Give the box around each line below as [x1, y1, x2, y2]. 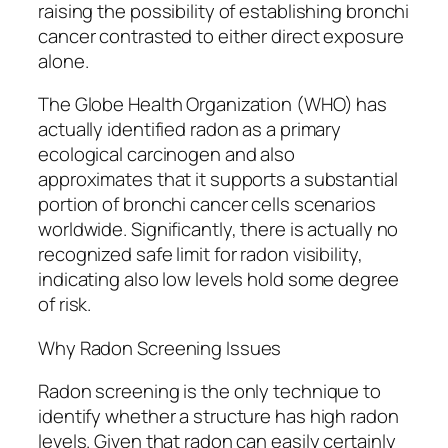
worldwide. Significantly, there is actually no [38, 216, 399, 243]
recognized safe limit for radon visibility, [38, 241, 363, 268]
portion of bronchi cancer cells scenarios [38, 191, 376, 218]
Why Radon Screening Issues [38, 334, 282, 361]
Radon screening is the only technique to [38, 378, 381, 405]
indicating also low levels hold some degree [38, 266, 399, 293]
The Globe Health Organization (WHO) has [38, 91, 388, 118]
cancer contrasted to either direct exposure [38, 22, 404, 49]
